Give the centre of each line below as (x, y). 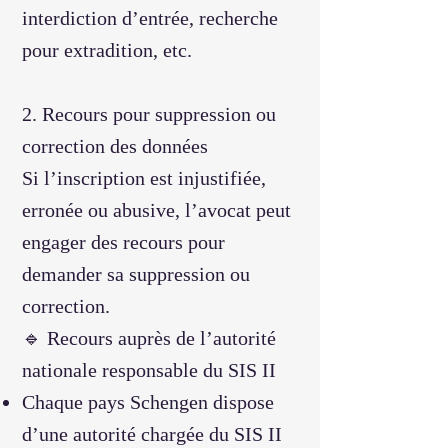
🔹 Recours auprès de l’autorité (149, 338)
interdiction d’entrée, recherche (150, 18)
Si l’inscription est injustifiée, (144, 178)
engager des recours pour (123, 242)
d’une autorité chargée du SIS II (152, 434)
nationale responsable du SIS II (149, 370)
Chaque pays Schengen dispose (148, 402)
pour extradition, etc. (107, 50)
